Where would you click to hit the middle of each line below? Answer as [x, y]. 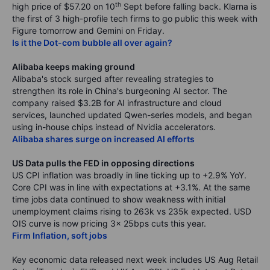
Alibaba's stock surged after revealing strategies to [113, 79]
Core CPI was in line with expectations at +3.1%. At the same [131, 187]
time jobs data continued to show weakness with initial [119, 199]
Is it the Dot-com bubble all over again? [92, 43]
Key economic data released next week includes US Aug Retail [135, 260]
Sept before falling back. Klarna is [189, 7]
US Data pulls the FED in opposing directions [103, 163]
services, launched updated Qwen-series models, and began [132, 115]
